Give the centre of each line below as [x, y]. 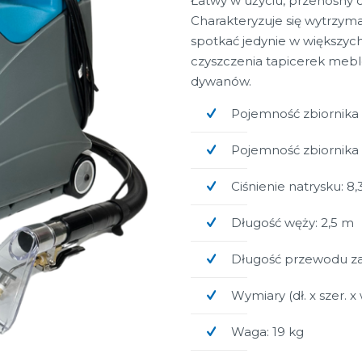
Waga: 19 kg [267, 332]
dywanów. [221, 81]
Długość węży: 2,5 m [293, 223]
